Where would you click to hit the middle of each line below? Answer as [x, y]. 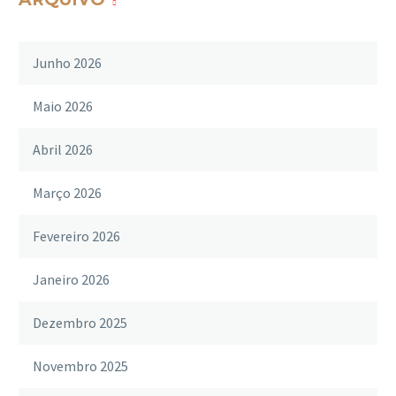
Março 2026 [67, 192]
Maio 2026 [63, 106]
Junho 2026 [67, 62]
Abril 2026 [63, 149]
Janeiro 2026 [71, 279]
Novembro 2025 [80, 366]
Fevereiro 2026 [76, 236]
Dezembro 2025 [80, 322]
